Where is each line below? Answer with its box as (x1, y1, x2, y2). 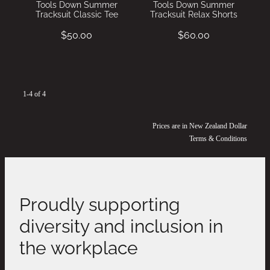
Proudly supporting (19, 189, 180, 215)
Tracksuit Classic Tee (35, 7, 118, 19)
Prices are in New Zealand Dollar (152, 121, 247, 130)
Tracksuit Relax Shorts (149, 7, 237, 19)
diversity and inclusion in (19, 211, 223, 237)
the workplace (19, 233, 138, 259)
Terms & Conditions (189, 134, 247, 143)
